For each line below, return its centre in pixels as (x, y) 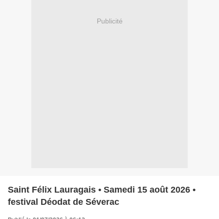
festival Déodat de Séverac (64, 202)
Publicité (109, 21)
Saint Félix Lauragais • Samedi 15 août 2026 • (102, 189)
